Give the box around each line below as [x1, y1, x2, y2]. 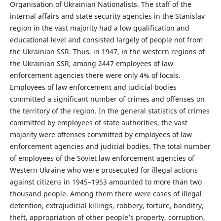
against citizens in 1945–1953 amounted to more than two [9, 177, 202, 186]
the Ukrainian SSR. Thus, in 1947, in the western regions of [9, 46, 205, 56]
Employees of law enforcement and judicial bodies [9, 82, 177, 92]
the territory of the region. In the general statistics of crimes [9, 106, 210, 115]
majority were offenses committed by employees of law [9, 129, 192, 139]
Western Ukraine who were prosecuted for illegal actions [9, 165, 198, 175]
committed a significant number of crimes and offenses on [9, 94, 205, 104]
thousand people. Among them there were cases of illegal [9, 188, 202, 198]
